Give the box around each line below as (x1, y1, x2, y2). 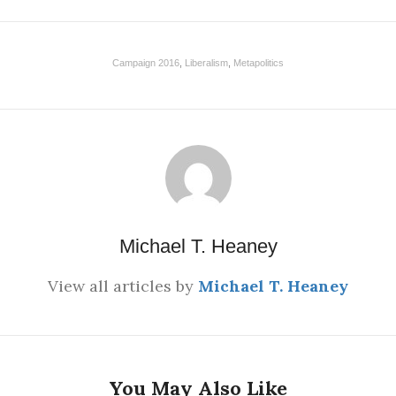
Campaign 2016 (112, 57, 179, 69)
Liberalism (185, 57, 228, 69)
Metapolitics (233, 57, 284, 69)
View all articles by (48, 276, 198, 297)
